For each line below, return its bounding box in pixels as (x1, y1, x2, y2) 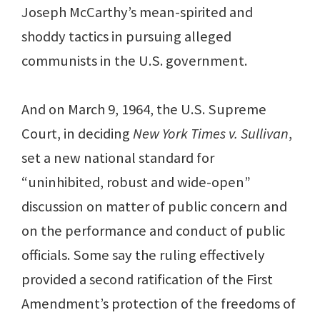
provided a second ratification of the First (21, 270, 273, 289)
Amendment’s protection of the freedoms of (21, 294, 296, 314)
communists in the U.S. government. (21, 51, 247, 71)
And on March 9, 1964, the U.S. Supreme (21, 100, 266, 119)
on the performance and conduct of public (21, 221, 285, 241)
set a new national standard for (21, 149, 214, 168)
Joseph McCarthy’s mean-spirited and (21, 3, 253, 22)
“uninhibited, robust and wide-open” (21, 173, 251, 192)
